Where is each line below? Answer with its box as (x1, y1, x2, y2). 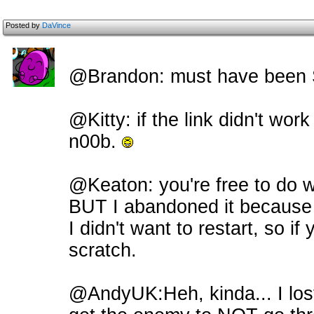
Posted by (6, 21, 42, 29)
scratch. (69, 240, 137, 261)
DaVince (42, 21, 71, 29)
